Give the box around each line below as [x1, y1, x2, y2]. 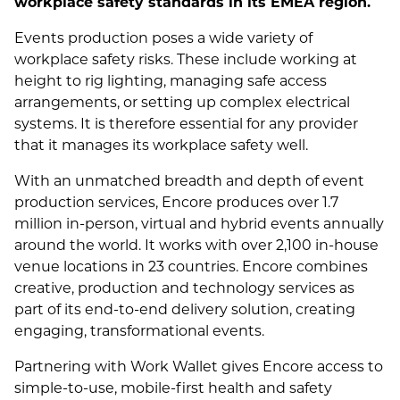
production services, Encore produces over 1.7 [14, 191, 338, 211]
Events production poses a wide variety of [14, 27, 312, 46]
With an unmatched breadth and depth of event [14, 170, 364, 189]
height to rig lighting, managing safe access [14, 70, 327, 89]
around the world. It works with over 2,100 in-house [14, 234, 379, 254]
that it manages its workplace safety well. [14, 134, 308, 154]
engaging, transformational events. [14, 320, 264, 339]
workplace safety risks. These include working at [14, 48, 357, 68]
